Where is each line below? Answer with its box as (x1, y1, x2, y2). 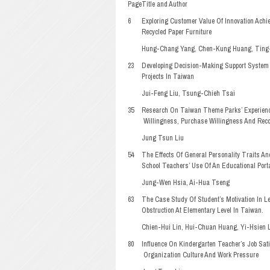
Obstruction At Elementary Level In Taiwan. (142, 206, 263, 215)
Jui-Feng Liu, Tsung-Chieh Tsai (142, 89, 235, 98)
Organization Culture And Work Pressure (143, 250, 259, 260)
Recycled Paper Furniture (142, 27, 212, 37)
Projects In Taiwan (142, 72, 194, 81)
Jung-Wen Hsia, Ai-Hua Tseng (142, 178, 230, 187)
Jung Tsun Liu (142, 133, 184, 143)
